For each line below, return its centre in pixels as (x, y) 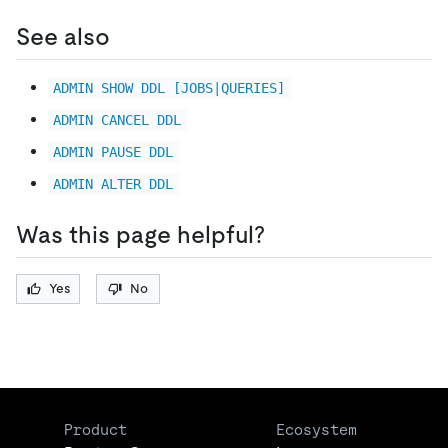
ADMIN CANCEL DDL (117, 120)
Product (95, 430)
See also (63, 36)
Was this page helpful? (140, 235)
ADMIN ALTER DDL (113, 184)
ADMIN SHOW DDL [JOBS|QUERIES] (169, 88)
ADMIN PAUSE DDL (113, 152)
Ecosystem (316, 430)
